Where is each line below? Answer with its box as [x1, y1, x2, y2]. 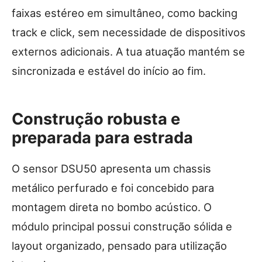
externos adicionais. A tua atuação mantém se [12, 45, 245, 58]
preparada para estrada [12, 128, 193, 148]
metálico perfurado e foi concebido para [12, 181, 214, 195]
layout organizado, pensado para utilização [12, 239, 227, 253]
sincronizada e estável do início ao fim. [12, 64, 206, 78]
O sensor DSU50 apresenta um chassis [12, 162, 211, 175]
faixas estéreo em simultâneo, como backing [12, 6, 237, 20]
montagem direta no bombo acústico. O [12, 201, 212, 214]
